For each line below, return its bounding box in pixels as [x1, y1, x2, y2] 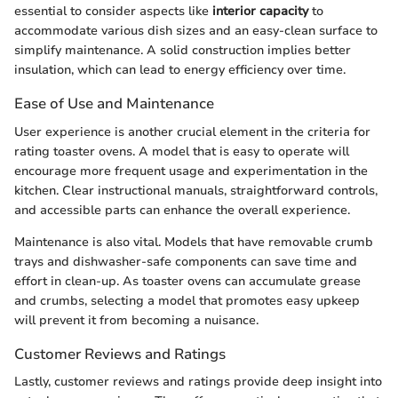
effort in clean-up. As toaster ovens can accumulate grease [14, 272, 361, 290]
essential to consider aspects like [14, 3, 212, 20]
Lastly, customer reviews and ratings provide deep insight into [14, 372, 382, 390]
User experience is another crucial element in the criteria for [14, 123, 370, 140]
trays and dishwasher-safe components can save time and [14, 252, 357, 270]
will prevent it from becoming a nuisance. [14, 311, 259, 329]
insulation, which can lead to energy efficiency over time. [14, 61, 346, 79]
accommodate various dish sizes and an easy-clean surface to [14, 22, 378, 40]
